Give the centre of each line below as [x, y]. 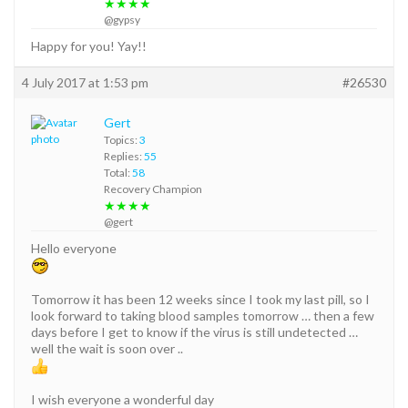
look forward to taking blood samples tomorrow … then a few [203, 315]
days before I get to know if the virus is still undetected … [194, 331]
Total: [118, 172]
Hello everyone [74, 248]
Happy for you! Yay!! [89, 46]
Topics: [122, 139]
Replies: [124, 156]
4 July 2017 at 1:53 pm [85, 82]
